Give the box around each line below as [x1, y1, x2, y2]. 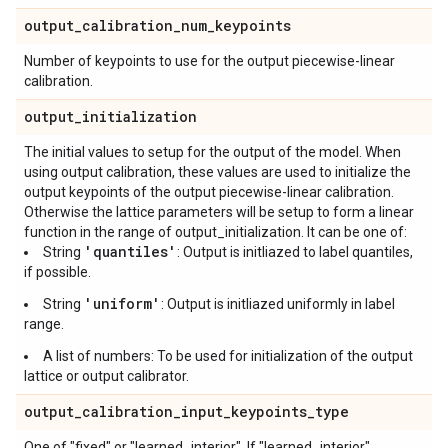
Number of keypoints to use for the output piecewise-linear [24, 53, 395, 69]
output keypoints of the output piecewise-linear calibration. [24, 184, 394, 200]
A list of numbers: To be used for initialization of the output [43, 348, 413, 364]
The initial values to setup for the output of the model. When [24, 144, 401, 160]
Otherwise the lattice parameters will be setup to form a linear [24, 204, 414, 220]
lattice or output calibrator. [24, 368, 189, 384]
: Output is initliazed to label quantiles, [177, 244, 413, 260]
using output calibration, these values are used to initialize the [24, 164, 411, 180]
